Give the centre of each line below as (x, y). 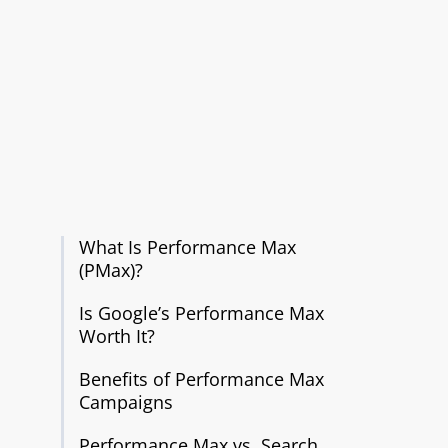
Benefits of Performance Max (201, 379)
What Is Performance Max (187, 247)
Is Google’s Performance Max (201, 313)
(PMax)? (110, 270)
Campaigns (125, 402)
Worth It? (116, 336)
